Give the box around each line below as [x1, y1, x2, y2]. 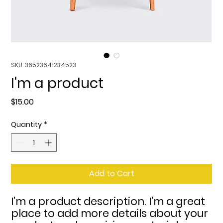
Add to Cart [89, 168, 134, 179]
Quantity [11, 119, 42, 129]
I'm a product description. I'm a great [11, 194, 206, 209]
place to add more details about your [11, 206, 209, 221]
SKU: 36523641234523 [11, 61, 77, 69]
